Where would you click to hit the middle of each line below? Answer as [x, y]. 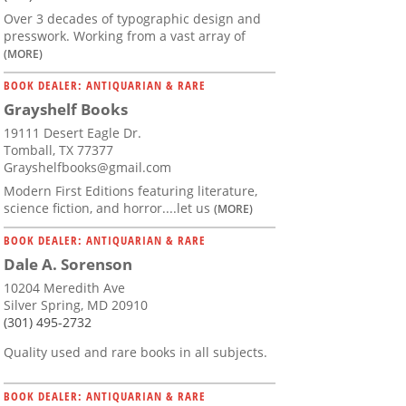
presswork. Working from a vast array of [125, 36]
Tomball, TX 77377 [58, 150]
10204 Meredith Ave [64, 288]
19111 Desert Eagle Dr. [72, 133]
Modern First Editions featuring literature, [130, 191]
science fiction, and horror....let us [109, 208]
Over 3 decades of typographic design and [132, 19]
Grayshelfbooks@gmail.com [87, 168]
